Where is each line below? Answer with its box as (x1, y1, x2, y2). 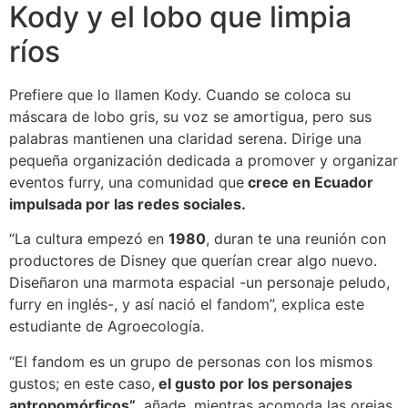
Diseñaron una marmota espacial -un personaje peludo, (9, 273, 390, 292)
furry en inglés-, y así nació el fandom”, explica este (9, 295, 364, 314)
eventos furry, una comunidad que (9, 172, 244, 191)
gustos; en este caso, (9, 373, 155, 393)
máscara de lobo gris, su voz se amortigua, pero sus (9, 107, 372, 126)
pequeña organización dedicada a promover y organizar (9, 150, 398, 169)
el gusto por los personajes (155, 373, 352, 393)
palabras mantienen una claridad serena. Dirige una (9, 128, 362, 148)
